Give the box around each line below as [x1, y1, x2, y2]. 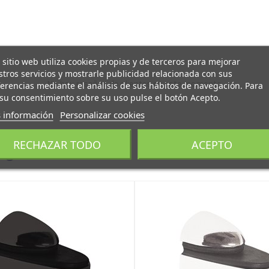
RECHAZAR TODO [13, 137, 101, 151]
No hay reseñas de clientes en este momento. [46, 78, 223, 89]
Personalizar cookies [59, 108, 145, 120]
